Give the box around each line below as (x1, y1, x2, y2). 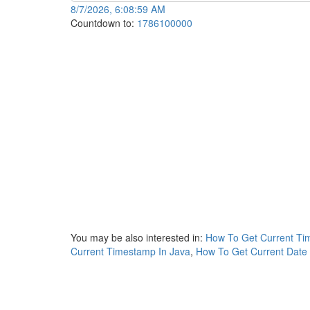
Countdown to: (71, 16, 137, 30)
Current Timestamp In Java (71, 244, 190, 258)
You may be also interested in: (71, 230, 206, 244)
